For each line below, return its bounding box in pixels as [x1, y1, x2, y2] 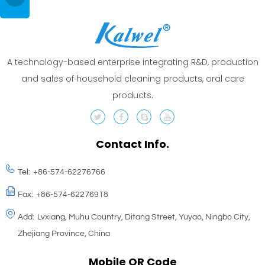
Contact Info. [96, 137, 169, 152]
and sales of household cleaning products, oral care [21, 73, 244, 85]
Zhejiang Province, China [18, 230, 110, 238]
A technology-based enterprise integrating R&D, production [7, 56, 258, 69]
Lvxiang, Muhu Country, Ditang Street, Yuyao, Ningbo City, [37, 213, 250, 222]
